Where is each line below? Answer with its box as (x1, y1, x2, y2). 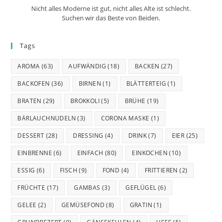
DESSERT (17, 131, 45, 140)
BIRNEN (78, 79, 102, 88)
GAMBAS (74, 183, 101, 192)
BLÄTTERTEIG (126, 79, 166, 88)
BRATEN (17, 97, 42, 106)
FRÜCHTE (17, 183, 46, 192)
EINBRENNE (17, 149, 53, 158)
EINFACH (77, 149, 104, 158)
